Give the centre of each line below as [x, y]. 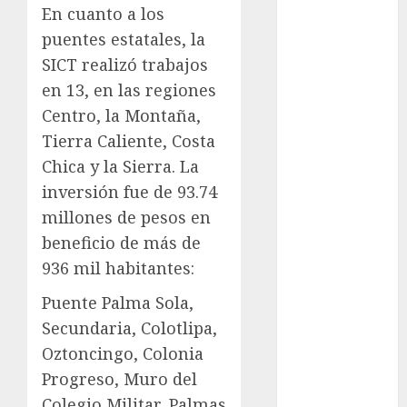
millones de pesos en [126, 218]
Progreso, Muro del [119, 379]
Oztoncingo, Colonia [123, 354]
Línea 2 [320, 228]
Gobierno [326, 96]
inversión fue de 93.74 [129, 192]
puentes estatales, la [124, 40]
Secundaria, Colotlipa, [129, 328]
